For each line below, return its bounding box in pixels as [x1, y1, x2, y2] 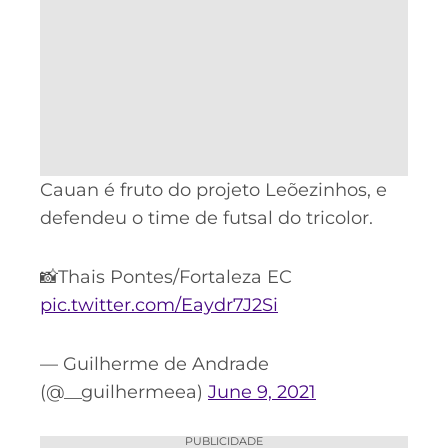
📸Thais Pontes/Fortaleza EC [40, 266, 292, 289]
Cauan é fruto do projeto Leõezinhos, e [40, 179, 387, 202]
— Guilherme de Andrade [40, 352, 269, 375]
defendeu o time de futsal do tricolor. [40, 207, 373, 230]
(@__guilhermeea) [40, 380, 208, 403]
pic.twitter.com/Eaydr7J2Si [40, 294, 278, 317]
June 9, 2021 [208, 380, 316, 403]
